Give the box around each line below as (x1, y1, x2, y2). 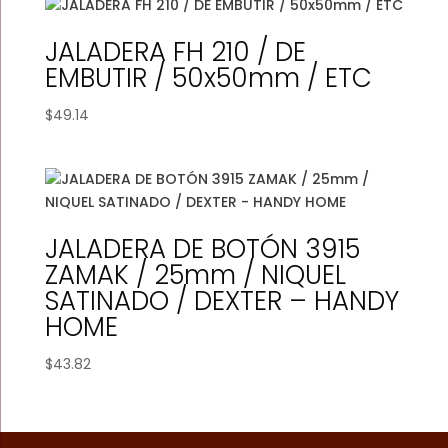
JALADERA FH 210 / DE (44, 34, 306, 71)
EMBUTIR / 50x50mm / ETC (44, 60, 372, 97)
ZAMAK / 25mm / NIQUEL (44, 257, 346, 294)
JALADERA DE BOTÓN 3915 (44, 231, 360, 268)
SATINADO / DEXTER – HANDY (44, 283, 399, 320)
